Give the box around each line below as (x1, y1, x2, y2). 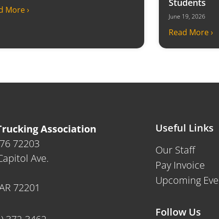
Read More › (169, 26, 214, 38)
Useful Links (155, 121, 214, 134)
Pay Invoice (155, 158, 205, 172)
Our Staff (155, 143, 196, 156)
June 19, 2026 (169, 12, 206, 21)
